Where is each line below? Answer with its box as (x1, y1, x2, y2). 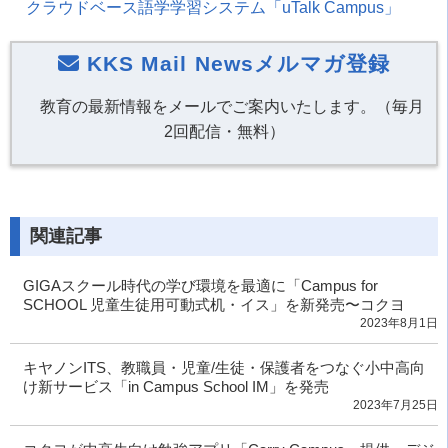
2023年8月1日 (360, 316, 438, 331)
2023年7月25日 (353, 398, 438, 413)
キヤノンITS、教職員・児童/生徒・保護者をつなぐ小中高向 (22, 359, 425, 377)
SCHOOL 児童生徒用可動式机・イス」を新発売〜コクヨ (22, 296, 405, 314)
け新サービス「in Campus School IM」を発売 (22, 378, 329, 396)
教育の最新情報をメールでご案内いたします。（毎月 (40, 98, 424, 116)
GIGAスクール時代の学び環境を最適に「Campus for (22, 277, 378, 295)
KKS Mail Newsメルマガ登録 (80, 52, 391, 76)
